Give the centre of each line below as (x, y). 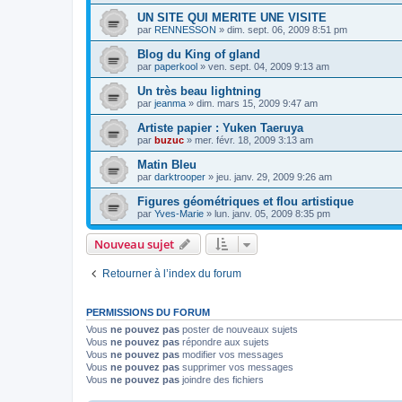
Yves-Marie (179, 213)
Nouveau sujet (134, 244)
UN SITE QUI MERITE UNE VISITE (232, 17)
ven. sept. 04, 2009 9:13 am (269, 66)
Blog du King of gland (199, 54)
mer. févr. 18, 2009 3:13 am (254, 140)
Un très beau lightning (199, 91)
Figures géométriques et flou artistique (245, 201)
